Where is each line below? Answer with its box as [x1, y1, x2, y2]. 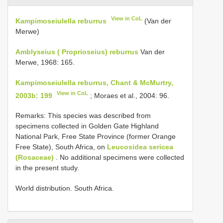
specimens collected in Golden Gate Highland [15, 122, 159, 130]
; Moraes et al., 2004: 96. [90, 91, 170, 100]
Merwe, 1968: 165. [15, 58, 75, 66]
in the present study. [15, 164, 79, 172]
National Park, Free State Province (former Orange [15, 132, 176, 141]
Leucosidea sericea [107, 143, 173, 151]
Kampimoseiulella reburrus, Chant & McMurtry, [15, 78, 173, 87]
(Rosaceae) [15, 153, 54, 162]
